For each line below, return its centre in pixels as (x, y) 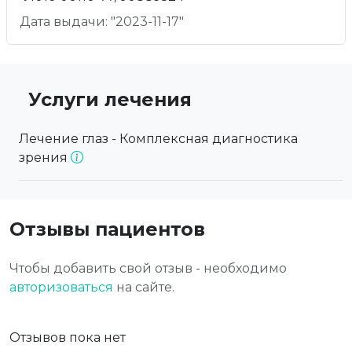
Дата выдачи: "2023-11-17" (102, 22)
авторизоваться (61, 288)
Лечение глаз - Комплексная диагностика (158, 139)
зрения (45, 158)
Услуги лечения (110, 100)
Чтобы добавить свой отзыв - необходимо (148, 269)
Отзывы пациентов (107, 229)
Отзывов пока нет (68, 338)
